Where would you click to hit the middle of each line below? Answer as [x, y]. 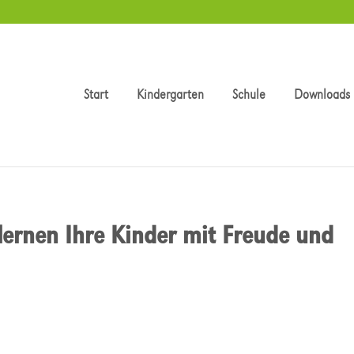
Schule [249, 94]
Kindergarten [170, 94]
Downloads [322, 94]
